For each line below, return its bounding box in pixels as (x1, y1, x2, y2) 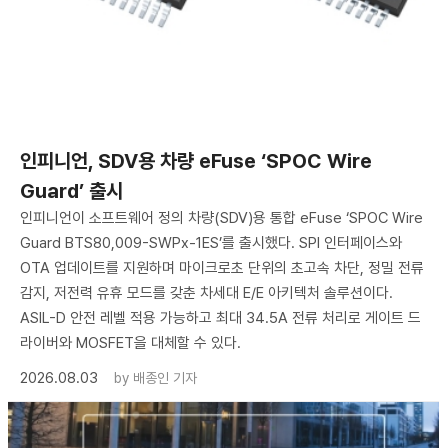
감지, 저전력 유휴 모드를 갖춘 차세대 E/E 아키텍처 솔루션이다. (20, 283, 393, 302)
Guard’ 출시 (20, 178, 123, 203)
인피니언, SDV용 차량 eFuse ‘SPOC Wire (20, 148, 372, 173)
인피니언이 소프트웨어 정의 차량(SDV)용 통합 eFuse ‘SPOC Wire (20, 208, 423, 227)
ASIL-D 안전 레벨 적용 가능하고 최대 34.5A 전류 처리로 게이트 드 (20, 308, 421, 327)
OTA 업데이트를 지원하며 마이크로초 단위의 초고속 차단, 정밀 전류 (20, 258, 424, 277)
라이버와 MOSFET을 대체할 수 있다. (20, 333, 241, 352)
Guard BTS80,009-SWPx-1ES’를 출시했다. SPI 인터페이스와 (20, 233, 402, 252)
